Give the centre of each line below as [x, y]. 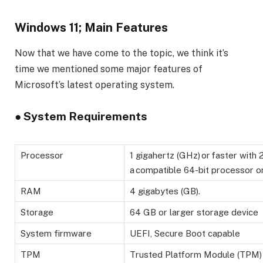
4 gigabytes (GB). [165, 191]
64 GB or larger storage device [194, 212]
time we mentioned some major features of [109, 69]
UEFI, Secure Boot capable [185, 233]
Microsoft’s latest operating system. [95, 85]
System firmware [56, 233]
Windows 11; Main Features [91, 28]
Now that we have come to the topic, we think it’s [122, 53]
